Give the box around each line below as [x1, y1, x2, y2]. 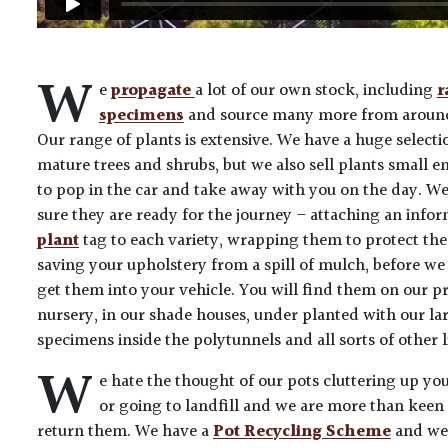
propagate [110, 77, 195, 104]
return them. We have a [37, 418, 213, 445]
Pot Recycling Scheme [213, 418, 391, 445]
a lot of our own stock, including [194, 77, 437, 104]
